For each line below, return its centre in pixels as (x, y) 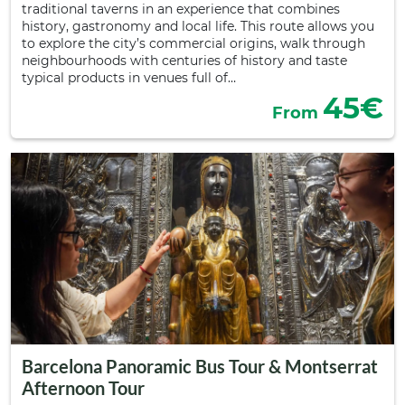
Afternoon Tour (83, 388)
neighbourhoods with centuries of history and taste (184, 61)
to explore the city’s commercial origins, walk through (193, 43)
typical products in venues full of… (129, 78)
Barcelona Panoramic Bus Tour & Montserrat (200, 366)
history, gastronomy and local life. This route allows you (198, 26)
